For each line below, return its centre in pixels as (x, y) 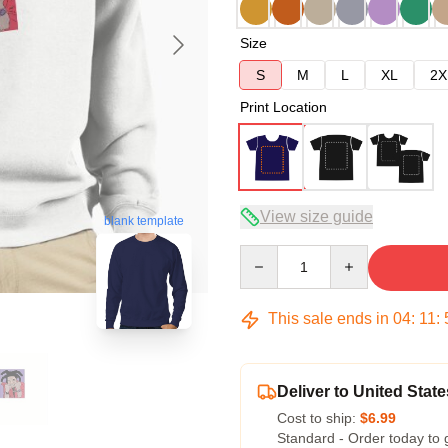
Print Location (283, 107)
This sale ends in (328, 318)
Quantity (265, 254)
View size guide (316, 216)
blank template (144, 221)
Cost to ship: (318, 418)
